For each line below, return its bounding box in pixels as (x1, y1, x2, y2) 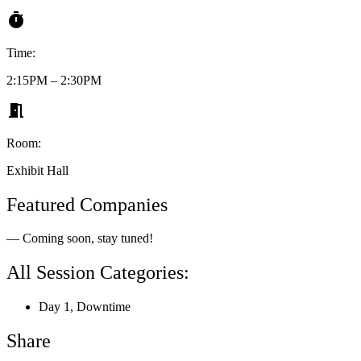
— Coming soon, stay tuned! (6, 231, 153, 246)
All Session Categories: (6, 262, 189, 284)
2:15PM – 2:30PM (6, 73, 102, 87)
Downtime (77, 300, 131, 314)
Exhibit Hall (6, 163, 68, 177)
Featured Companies (6, 193, 168, 215)
